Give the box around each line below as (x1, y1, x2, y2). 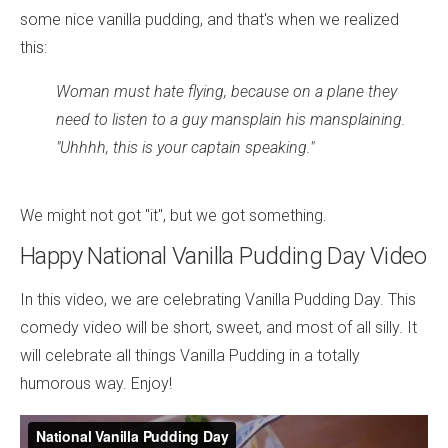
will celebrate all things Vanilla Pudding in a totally (20, 345, 360, 365)
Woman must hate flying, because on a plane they (56, 81, 397, 101)
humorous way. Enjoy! (20, 373, 172, 393)
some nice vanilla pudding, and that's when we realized (20, 9, 399, 29)
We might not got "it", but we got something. (20, 205, 327, 225)
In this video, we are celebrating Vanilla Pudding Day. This (20, 289, 416, 309)
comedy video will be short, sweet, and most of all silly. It (20, 317, 417, 337)
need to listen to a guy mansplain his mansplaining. (56, 109, 406, 129)
